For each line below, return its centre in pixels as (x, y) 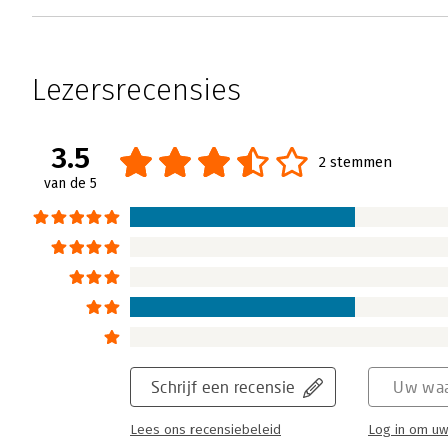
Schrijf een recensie (223, 387)
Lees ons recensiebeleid (205, 430)
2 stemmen (355, 162)
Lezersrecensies (136, 90)
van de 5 (70, 184)
